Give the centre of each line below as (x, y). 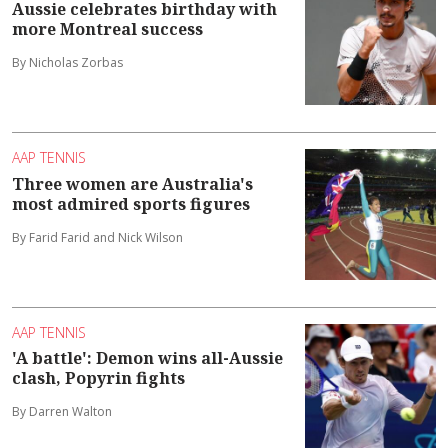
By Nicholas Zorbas (67, 62)
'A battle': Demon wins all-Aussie (147, 358)
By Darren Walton (62, 412)
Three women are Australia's (132, 183)
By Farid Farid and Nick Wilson (97, 237)
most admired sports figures (131, 203)
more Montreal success (107, 28)
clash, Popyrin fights (98, 378)
